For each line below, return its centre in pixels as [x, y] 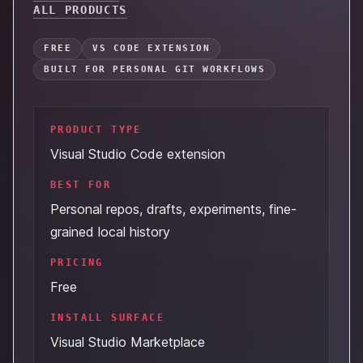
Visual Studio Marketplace [128, 342]
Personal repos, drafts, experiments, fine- [173, 209]
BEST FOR [81, 185]
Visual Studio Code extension [138, 154]
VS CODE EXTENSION [152, 48]
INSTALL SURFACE [107, 318]
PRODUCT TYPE [96, 130]
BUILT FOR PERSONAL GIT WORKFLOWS [155, 69]
